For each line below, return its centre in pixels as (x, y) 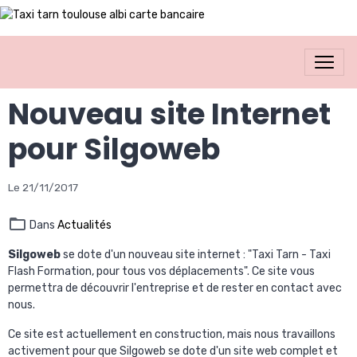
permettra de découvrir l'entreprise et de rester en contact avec (175, 288)
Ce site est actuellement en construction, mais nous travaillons (172, 334)
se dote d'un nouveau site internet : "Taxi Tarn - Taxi (196, 255)
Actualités (84, 225)
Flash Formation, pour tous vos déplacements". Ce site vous (161, 271)
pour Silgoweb (114, 149)
